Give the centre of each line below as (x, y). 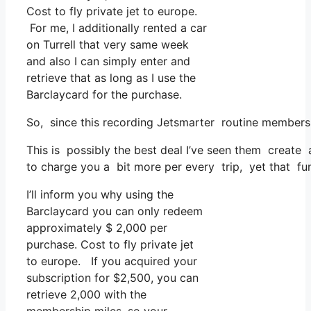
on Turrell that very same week (108, 45)
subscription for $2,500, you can (112, 278)
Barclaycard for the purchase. (104, 95)
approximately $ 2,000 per (97, 228)
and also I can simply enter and (108, 61)
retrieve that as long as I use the (111, 78)
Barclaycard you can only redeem (115, 211)
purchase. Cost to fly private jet (110, 245)
